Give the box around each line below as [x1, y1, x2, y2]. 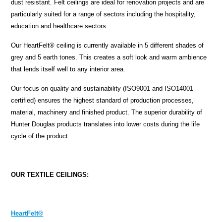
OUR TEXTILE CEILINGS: [11, 171, 89, 179]
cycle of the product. [11, 132, 70, 140]
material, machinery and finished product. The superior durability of [11, 109, 203, 116]
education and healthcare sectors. [11, 22, 111, 30]
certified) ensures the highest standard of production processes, [11, 97, 194, 105]
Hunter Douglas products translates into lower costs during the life [11, 120, 200, 128]
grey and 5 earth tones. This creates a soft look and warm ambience [11, 54, 207, 61]
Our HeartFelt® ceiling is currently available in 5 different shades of [11, 42, 204, 50]
